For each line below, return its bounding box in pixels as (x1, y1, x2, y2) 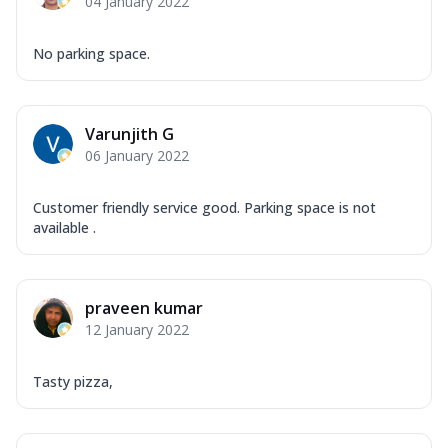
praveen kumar (85, 296, 203, 319)
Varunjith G (85, 122, 174, 145)
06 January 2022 (85, 145, 189, 165)
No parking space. (33, 43, 150, 63)
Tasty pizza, (33, 371, 113, 391)
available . (33, 217, 96, 237)
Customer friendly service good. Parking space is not (33, 197, 376, 217)
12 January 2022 (85, 319, 189, 339)
